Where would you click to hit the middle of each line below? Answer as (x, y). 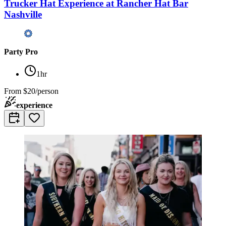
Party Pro (21, 52)
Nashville (23, 14)
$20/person (41, 91)
